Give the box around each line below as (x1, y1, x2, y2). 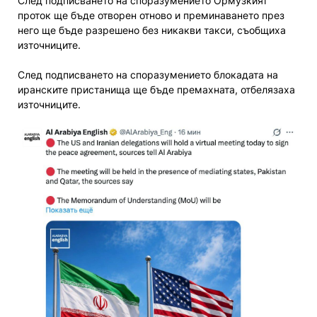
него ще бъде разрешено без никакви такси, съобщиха (18, 24, 286, 37)
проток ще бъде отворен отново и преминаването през (18, 9, 284, 22)
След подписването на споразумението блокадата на (18, 69, 278, 81)
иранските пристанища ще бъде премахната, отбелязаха (18, 83, 295, 96)
